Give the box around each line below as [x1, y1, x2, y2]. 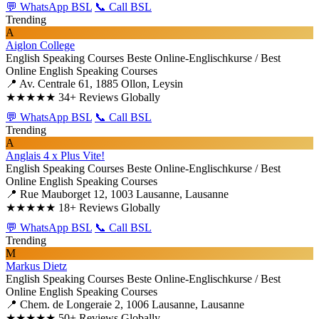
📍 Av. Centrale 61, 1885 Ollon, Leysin [6, 78, 183, 90]
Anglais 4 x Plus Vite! [6, 150, 105, 162]
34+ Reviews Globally [58, 91, 160, 103]
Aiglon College [6, 39, 75, 51]
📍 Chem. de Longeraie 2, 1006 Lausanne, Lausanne [6, 298, 244, 310]
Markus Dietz [6, 260, 67, 272]
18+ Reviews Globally [58, 202, 160, 214]
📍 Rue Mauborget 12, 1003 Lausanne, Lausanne [6, 188, 229, 200]
